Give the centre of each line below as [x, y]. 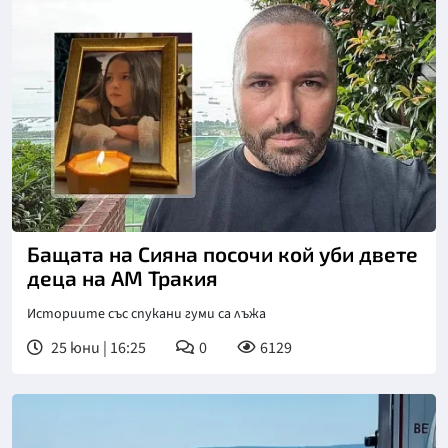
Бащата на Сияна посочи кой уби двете [222, 254]
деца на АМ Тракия [122, 278]
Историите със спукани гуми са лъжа [146, 314]
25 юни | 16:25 [97, 348]
